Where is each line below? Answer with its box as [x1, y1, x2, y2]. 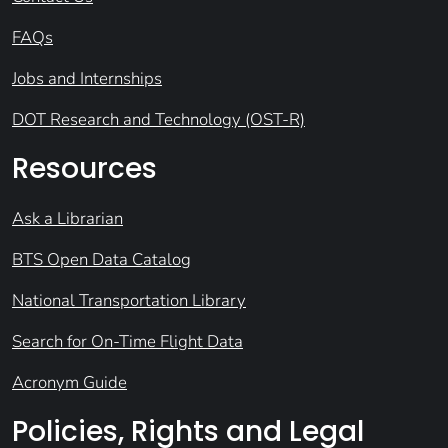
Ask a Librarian [12, 207, 123, 231]
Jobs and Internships [12, 67, 162, 91]
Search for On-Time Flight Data [12, 330, 243, 354]
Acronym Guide [12, 371, 127, 395]
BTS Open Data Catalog [12, 248, 191, 272]
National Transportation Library [12, 289, 246, 313]
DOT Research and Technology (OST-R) [12, 108, 305, 132]
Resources [12, 149, 157, 189]
